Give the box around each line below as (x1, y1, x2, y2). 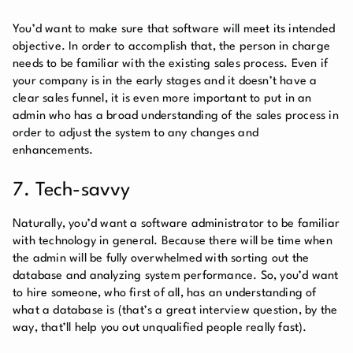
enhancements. (13, 144, 94, 157)
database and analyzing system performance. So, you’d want (13, 269, 339, 282)
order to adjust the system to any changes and (13, 127, 258, 139)
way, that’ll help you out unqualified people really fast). (13, 321, 307, 334)
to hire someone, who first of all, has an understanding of (13, 287, 317, 299)
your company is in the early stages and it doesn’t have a (13, 75, 318, 87)
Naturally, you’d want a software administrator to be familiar (13, 217, 340, 230)
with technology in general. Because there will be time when (13, 235, 333, 247)
